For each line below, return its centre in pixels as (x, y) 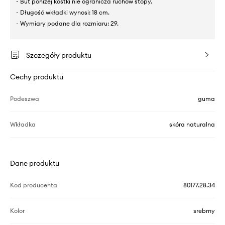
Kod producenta (34, 185)
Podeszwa (25, 99)
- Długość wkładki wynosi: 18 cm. (63, 13)
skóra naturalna (192, 125)
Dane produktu (35, 163)
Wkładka (23, 125)
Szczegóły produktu (59, 55)
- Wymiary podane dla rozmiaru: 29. (67, 24)
